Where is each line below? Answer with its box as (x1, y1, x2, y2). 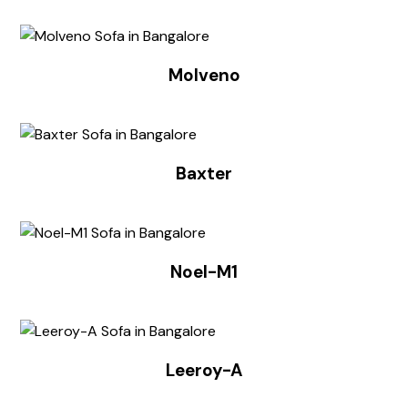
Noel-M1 (170, 260, 238, 284)
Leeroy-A (166, 359, 242, 382)
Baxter (176, 162, 232, 186)
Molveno (168, 64, 240, 87)
